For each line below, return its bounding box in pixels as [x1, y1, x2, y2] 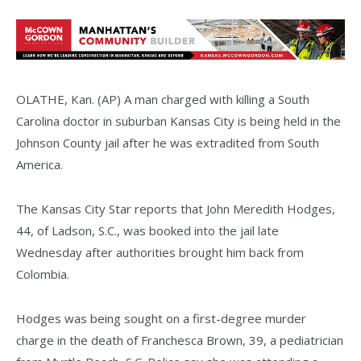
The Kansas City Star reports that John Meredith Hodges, [16, 200, 335, 217]
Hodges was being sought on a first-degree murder [16, 309, 306, 326]
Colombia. [16, 265, 69, 282]
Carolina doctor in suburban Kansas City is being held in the [16, 112, 341, 129]
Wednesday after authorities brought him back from [16, 243, 304, 260]
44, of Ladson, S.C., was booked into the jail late [16, 222, 279, 239]
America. [16, 156, 63, 172]
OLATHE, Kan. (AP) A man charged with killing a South [16, 90, 309, 107]
